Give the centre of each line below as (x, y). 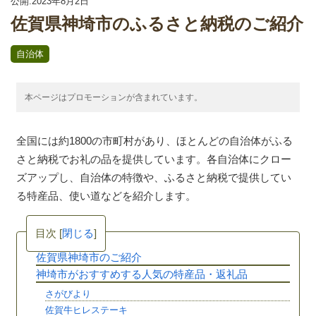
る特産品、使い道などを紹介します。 (106, 195)
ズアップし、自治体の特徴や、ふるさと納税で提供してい (154, 177)
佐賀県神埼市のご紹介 (89, 257)
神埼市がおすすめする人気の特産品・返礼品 (141, 274)
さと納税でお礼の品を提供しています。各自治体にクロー (154, 159)
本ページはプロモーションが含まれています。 (114, 97)
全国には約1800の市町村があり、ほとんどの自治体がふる (154, 140)
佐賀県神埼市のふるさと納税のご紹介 (157, 23)
